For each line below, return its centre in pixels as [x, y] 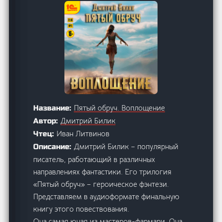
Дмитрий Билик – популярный [126, 147]
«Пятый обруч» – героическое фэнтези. [101, 184]
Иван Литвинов [83, 134]
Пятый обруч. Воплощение [120, 108]
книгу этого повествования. [82, 209]
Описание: [54, 147]
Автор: [47, 121]
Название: [54, 108]
